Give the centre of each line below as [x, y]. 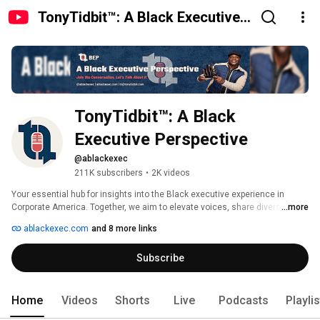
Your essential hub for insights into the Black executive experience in [148, 195]
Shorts [132, 301]
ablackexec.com [55, 229]
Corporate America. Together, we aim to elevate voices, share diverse [149, 207]
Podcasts [244, 301]
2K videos [171, 173]
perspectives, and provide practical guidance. [102, 220]
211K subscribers [109, 173]
